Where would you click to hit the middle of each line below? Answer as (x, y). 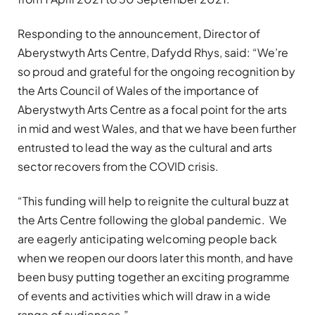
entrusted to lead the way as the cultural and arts (145, 147)
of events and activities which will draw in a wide (144, 296)
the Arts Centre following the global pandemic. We (152, 220)
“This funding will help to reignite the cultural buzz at (153, 201)
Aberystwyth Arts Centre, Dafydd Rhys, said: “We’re (153, 52)
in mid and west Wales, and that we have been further (157, 128)
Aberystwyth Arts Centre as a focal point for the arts (152, 109)
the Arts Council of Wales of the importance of (138, 90)
